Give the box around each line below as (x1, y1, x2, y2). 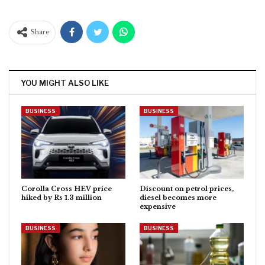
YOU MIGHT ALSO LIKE (21, 77, 109, 88)
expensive (140, 202, 176, 211)
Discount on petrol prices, (140, 185, 234, 193)
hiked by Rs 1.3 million (21, 193, 102, 202)
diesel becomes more (140, 193, 216, 202)
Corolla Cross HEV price (21, 185, 112, 193)
